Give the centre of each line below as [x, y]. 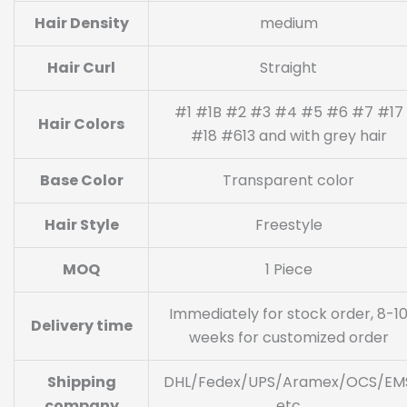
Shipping [81, 382]
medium [288, 24]
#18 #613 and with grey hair [288, 136]
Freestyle [288, 225]
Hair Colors [81, 124]
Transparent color [288, 181]
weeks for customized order [288, 338]
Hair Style [81, 225]
